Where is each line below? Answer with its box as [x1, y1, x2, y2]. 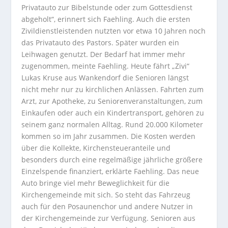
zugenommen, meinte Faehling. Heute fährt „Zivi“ [21, 61, 190, 71]
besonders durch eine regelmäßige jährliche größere [21, 155, 203, 164]
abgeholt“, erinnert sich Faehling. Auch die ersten [21, 14, 191, 24]
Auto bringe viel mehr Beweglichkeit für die [21, 178, 170, 188]
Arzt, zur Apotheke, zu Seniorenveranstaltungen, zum [21, 96, 203, 106]
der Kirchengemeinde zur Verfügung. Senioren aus [21, 213, 196, 223]
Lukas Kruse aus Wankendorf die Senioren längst [21, 73, 189, 82]
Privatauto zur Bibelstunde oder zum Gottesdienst [21, 3, 193, 12]
